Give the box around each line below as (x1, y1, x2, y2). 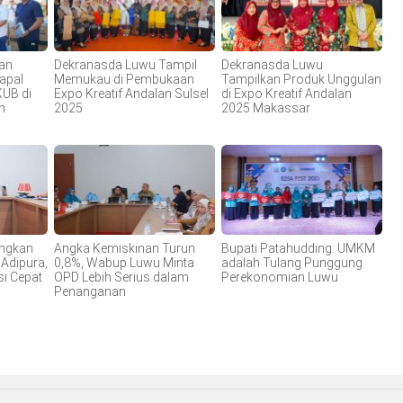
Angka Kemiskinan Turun (53, 240, 195, 255)
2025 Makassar (221, 101, 311, 116)
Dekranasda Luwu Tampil (53, 58, 197, 73)
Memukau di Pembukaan (53, 72, 194, 87)
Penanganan (53, 283, 126, 299)
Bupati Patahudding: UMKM (221, 240, 376, 255)
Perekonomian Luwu (221, 269, 339, 284)
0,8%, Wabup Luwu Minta (53, 255, 194, 270)
